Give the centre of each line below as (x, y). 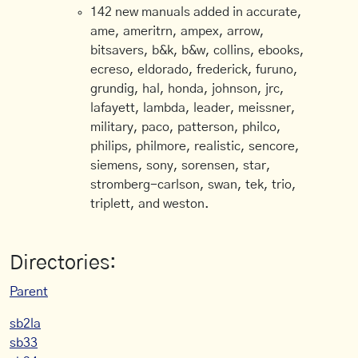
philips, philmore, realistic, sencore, (195, 146)
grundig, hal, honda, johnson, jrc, (188, 89)
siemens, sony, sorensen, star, (181, 165)
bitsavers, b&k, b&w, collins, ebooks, (198, 50)
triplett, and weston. (150, 204)
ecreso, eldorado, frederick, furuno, (195, 70)
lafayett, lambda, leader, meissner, (193, 108)
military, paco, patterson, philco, (186, 127)
